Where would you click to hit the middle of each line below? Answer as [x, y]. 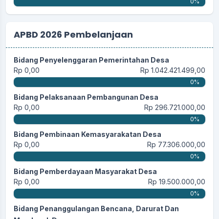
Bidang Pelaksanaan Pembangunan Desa [86, 97]
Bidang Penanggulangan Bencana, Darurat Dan [96, 209]
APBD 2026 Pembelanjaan [73, 35]
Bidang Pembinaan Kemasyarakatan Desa [88, 134]
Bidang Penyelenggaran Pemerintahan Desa [91, 60]
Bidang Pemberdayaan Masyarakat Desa [85, 172]
